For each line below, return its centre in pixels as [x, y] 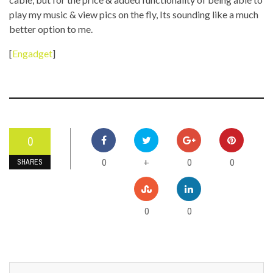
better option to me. [51, 29]
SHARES [30, 162]
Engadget [32, 53]
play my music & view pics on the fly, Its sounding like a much [134, 14]
